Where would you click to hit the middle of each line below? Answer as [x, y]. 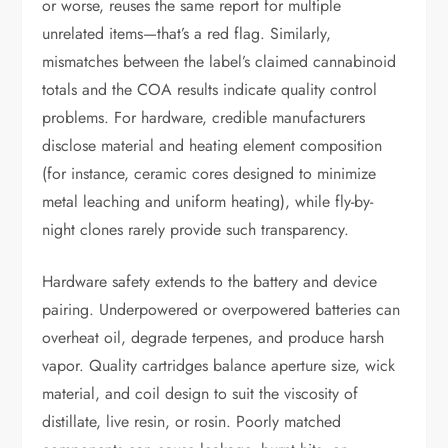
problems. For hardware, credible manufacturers [204, 117]
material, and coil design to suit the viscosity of [200, 393]
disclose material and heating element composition [212, 145]
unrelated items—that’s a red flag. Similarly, [187, 33]
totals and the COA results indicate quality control [210, 89]
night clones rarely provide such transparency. [196, 229]
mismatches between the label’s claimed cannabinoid [219, 61]
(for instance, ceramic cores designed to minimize [209, 173]
